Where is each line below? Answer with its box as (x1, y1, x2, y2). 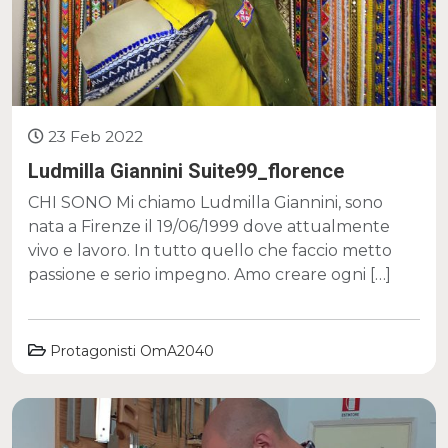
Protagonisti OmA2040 (50, 341, 214, 360)
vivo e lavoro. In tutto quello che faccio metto (28, 240, 392, 260)
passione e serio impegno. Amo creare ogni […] (28, 264, 391, 284)
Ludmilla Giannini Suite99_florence (28, 158, 344, 183)
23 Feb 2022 (48, 126, 143, 146)
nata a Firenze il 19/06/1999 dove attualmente (28, 216, 390, 236)
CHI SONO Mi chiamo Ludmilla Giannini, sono (28, 192, 383, 212)
